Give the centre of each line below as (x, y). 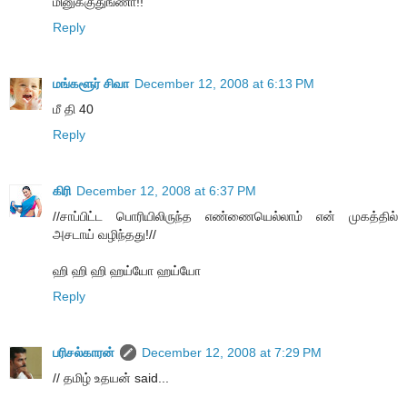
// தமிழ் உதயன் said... (111, 378)
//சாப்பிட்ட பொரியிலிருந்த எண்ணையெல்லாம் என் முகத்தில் (225, 217)
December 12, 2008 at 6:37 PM (166, 191)
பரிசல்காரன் (84, 353)
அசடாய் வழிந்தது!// (104, 235)
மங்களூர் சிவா (91, 84)
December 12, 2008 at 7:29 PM (232, 353)
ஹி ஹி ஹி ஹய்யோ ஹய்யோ (127, 271)
